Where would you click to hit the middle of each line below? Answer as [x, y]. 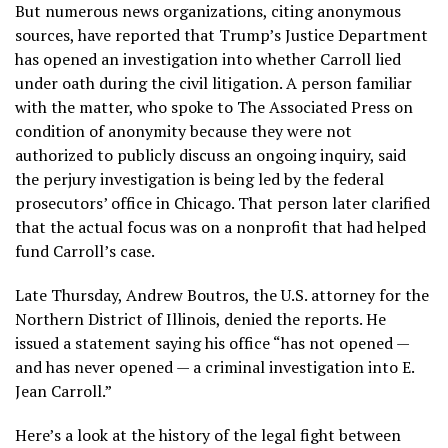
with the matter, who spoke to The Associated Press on [214, 106]
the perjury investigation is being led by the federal [199, 178]
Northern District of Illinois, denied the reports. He [200, 318]
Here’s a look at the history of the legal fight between [208, 434]
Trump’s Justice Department [323, 34]
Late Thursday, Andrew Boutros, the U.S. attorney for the [222, 294]
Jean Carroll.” [63, 390]
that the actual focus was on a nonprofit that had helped [220, 226]
